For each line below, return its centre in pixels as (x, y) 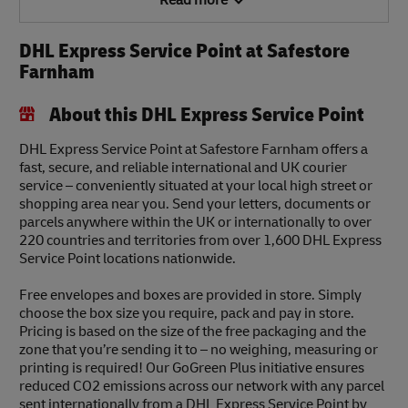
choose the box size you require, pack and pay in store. (187, 314)
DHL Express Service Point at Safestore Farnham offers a (194, 150)
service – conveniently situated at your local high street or (196, 186)
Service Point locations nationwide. (127, 259)
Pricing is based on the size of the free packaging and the (193, 332)
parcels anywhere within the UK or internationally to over (195, 223)
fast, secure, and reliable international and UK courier (183, 168)
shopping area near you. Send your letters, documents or (195, 204)
